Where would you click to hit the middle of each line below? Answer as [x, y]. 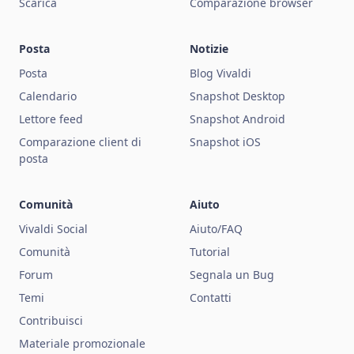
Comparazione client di [80, 141]
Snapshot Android [237, 119]
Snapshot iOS [225, 141]
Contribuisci [51, 320]
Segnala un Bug [232, 274]
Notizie [209, 48]
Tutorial [210, 251]
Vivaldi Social [53, 228]
